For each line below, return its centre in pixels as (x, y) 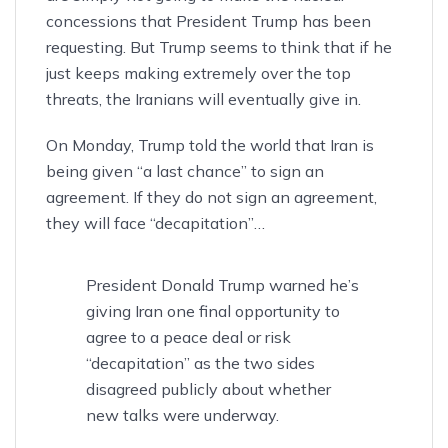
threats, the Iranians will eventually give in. (203, 99)
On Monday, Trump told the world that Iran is (210, 145)
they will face (98, 223)
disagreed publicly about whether (208, 389)
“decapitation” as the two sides (200, 363)
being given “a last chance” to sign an (185, 171)
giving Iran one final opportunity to (213, 311)
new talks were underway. (182, 415)
